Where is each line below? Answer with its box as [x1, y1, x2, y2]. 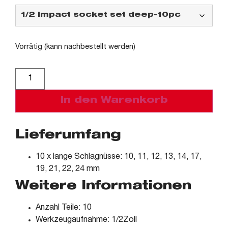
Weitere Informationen [15, 180, 191, 193]
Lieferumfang [15, 129, 121, 142]
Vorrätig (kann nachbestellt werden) [15, 43, 135, 51]
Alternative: [47, 69, 88, 78]
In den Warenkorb [60, 96, 168, 105]
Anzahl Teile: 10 [36, 204, 92, 212]
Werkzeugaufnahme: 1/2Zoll [36, 216, 137, 224]
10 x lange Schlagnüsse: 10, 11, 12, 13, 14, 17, [36, 153, 202, 161]
